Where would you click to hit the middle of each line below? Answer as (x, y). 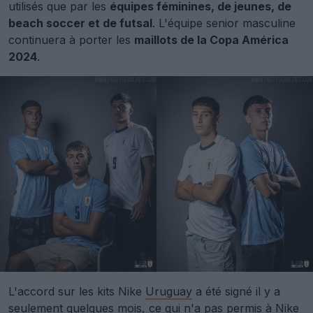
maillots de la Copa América (211, 40)
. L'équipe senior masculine (224, 23)
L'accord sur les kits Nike (77, 291)
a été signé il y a (236, 291)
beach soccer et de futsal (80, 23)
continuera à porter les (71, 40)
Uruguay (169, 291)
